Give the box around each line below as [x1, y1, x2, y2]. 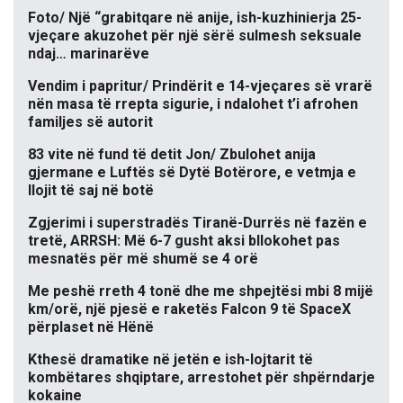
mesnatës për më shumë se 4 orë [28, 249, 258, 267]
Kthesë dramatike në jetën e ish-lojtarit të [28, 350, 313, 368]
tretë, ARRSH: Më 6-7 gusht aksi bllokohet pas [28, 231, 340, 249]
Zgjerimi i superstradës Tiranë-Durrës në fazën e [28, 213, 367, 231]
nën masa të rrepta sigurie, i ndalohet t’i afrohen [28, 94, 358, 112]
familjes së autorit [28, 112, 153, 130]
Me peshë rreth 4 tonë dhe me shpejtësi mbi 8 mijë [28, 282, 373, 300]
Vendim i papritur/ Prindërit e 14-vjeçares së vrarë [28, 76, 372, 94]
